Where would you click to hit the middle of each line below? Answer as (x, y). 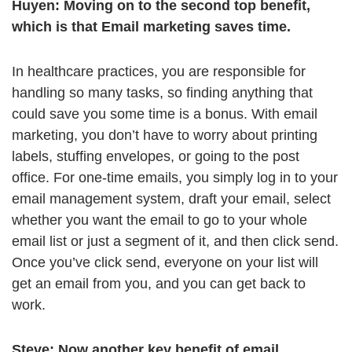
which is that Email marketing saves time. (151, 27)
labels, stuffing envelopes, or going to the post (156, 157)
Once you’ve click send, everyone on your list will (165, 263)
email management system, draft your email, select (171, 199)
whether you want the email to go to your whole (159, 220)
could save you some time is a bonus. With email (165, 114)
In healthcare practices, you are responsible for (159, 72)
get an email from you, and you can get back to (159, 284)
